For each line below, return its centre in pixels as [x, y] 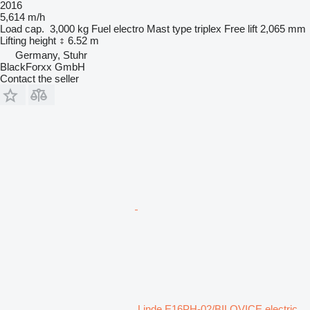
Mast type [169, 28]
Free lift [241, 28]
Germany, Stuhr [51, 55]
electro [129, 28]
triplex [208, 28]
